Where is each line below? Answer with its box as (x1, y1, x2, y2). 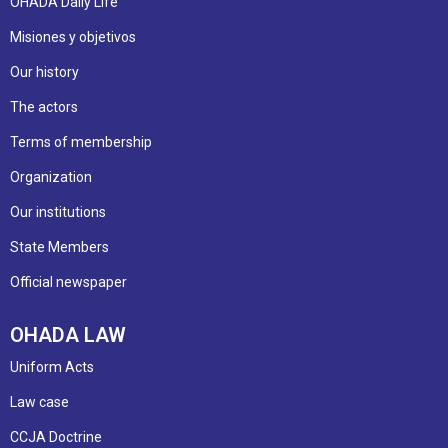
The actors (10, 98, 78, 115)
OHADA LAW (10, 322, 126, 347)
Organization (10, 168, 92, 185)
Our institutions (10, 203, 106, 220)
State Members (10, 238, 109, 255)
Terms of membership (10, 133, 152, 150)
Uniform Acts (10, 358, 94, 375)
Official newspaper (10, 273, 127, 290)
